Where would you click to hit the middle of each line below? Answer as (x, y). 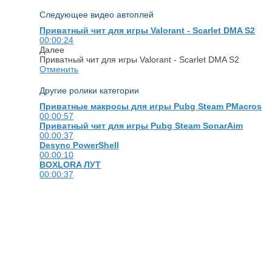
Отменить (59, 69)
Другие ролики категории (90, 90)
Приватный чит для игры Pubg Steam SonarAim (141, 125)
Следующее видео (78, 14)
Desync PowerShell (80, 145)
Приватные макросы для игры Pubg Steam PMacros (151, 106)
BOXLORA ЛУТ (70, 164)
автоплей (135, 14)
